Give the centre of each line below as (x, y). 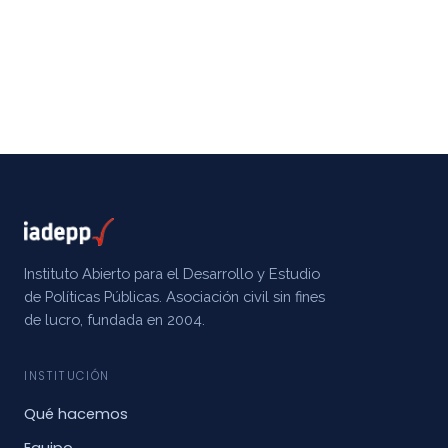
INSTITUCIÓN (67, 376)
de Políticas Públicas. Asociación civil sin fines (174, 296)
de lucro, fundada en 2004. (114, 319)
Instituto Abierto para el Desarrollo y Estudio (172, 273)
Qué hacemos (76, 414)
